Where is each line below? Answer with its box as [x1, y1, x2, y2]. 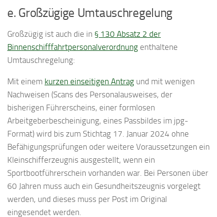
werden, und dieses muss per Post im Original [7, 194, 167, 204]
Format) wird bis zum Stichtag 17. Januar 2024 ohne [7, 129, 189, 139]
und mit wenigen [134, 77, 195, 87]
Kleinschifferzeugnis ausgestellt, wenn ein [7, 155, 155, 165]
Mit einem [7, 77, 45, 87]
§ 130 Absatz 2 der [94, 29, 161, 39]
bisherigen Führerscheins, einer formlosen [7, 103, 155, 113]
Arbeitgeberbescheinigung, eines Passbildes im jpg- [7, 116, 188, 126]
